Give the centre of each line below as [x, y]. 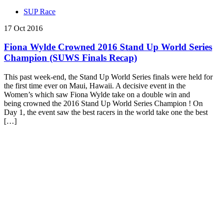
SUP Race [40, 11]
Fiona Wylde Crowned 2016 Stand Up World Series [108, 47]
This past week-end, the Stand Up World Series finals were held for [108, 77]
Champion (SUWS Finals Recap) [70, 58]
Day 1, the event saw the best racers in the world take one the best [106, 112]
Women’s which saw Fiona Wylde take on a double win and [97, 95]
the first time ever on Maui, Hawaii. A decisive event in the [95, 86]
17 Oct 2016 [23, 28]
